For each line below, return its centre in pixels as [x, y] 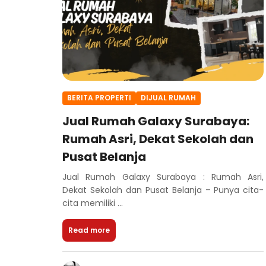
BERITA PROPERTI [99, 98]
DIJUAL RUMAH [168, 98]
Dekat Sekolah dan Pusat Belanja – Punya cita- [163, 190]
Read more [89, 230]
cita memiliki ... [93, 203]
